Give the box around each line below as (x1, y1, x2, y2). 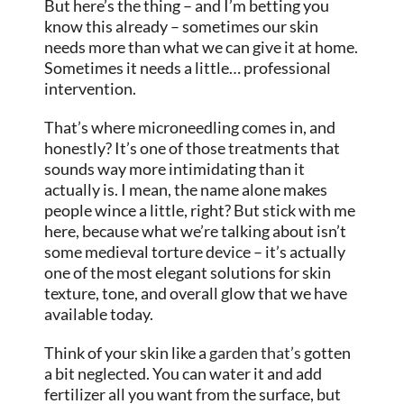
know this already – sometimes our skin (44, 15, 319, 36)
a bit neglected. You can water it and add (44, 363, 323, 383)
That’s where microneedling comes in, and (44, 116, 336, 137)
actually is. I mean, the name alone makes (44, 179, 328, 199)
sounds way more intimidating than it (44, 158, 306, 179)
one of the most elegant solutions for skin (44, 262, 332, 282)
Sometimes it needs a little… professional (44, 57, 332, 78)
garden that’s (209, 342, 302, 363)
